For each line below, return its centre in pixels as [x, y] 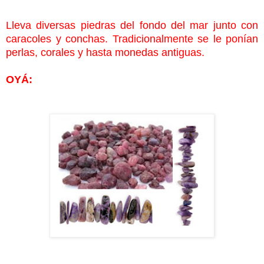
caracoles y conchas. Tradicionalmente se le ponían [132, 39]
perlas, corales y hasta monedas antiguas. [105, 52]
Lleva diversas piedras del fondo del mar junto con [132, 25]
